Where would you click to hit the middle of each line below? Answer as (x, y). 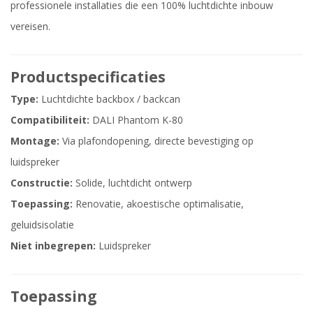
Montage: (35, 140)
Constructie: (42, 182)
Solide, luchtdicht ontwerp (132, 182)
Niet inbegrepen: (53, 245)
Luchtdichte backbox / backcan (109, 99)
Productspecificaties (88, 77)
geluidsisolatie (42, 224)
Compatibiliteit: (50, 119)
